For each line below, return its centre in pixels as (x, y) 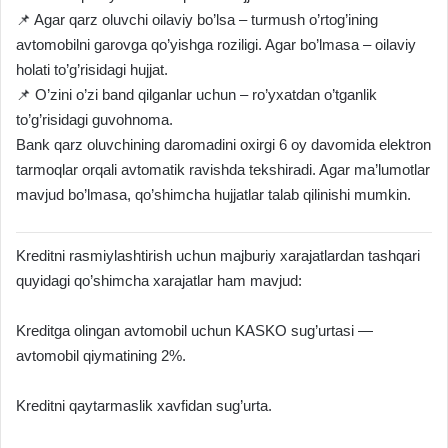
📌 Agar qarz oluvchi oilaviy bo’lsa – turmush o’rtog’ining (197, 19)
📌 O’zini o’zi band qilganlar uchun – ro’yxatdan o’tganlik (196, 94)
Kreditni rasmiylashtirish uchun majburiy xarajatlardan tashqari (218, 255)
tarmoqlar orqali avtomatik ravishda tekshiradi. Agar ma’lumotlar (223, 169)
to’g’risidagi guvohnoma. (94, 119)
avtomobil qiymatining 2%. (101, 355)
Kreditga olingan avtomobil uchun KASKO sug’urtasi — (194, 330)
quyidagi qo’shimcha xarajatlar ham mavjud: (159, 280)
